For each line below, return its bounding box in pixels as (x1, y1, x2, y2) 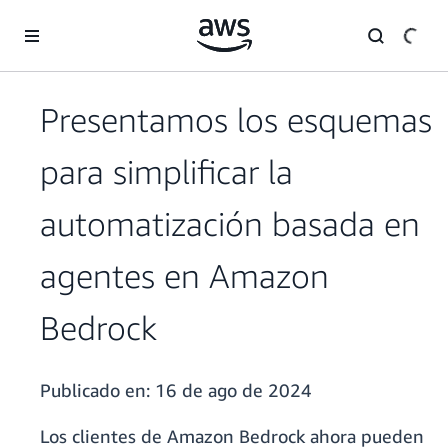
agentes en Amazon (40, 256, 329, 296)
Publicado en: (40, 379, 155, 402)
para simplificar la (40, 152, 293, 192)
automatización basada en (40, 204, 420, 244)
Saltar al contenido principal (9, 11, 184, 28)
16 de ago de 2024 (155, 379, 312, 402)
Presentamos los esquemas (40, 100, 432, 140)
